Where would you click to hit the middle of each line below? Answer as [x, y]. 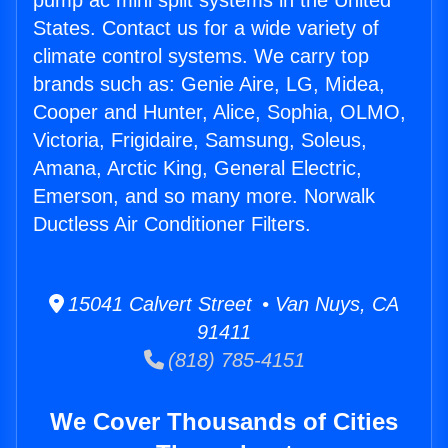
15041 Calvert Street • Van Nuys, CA [231, 304]
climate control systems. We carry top [201, 56]
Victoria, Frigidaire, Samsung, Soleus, [200, 140]
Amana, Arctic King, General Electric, [197, 168]
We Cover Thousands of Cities [224, 422]
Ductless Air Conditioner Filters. [172, 224]
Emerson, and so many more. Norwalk [204, 196]
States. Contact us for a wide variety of [206, 28]
